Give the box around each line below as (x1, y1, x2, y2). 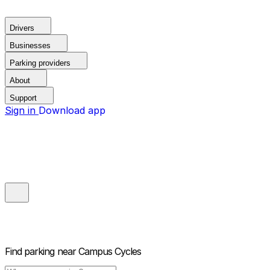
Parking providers (10, 58, 71, 67)
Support (10, 93, 37, 102)
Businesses (10, 41, 51, 50)
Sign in (5, 104, 39, 116)
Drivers (10, 24, 34, 33)
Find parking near (5, 245, 76, 258)
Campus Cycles (78, 245, 142, 258)
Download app (39, 104, 105, 116)
